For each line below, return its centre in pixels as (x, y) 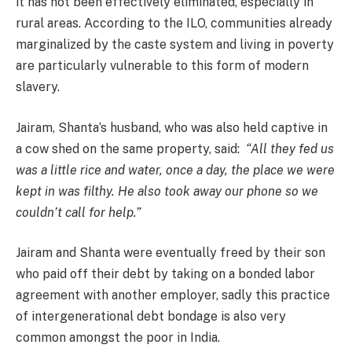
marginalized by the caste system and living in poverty (175, 45)
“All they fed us (290, 148)
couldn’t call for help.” (79, 212)
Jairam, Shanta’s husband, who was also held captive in (172, 127)
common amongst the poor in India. (118, 338)
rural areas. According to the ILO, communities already (174, 24)
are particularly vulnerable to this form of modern (162, 66)
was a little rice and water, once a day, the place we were (175, 170)
